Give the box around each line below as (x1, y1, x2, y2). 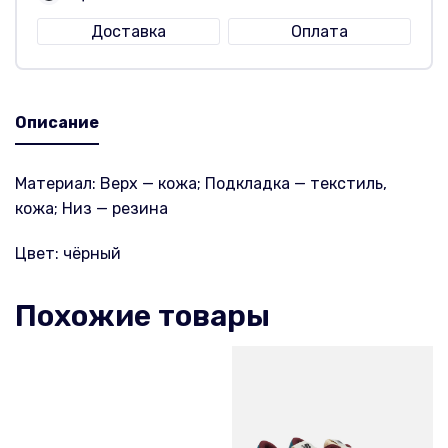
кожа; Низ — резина (15, 198, 168, 218)
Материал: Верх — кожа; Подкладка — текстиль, (15, 173, 387, 193)
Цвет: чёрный (15, 243, 121, 263)
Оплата (290, 21, 348, 41)
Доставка (91, 21, 167, 41)
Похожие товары (15, 297, 270, 334)
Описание (15, 112, 99, 132)
